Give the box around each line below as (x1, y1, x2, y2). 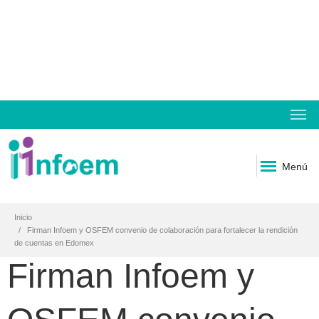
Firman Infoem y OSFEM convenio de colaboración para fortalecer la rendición (27, 226, 298, 234)
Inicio (14, 213, 32, 221)
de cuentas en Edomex (14, 239, 94, 247)
